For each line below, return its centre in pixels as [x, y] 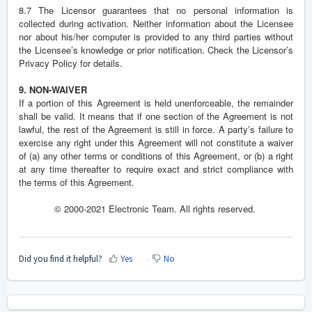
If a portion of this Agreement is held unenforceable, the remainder [156, 103]
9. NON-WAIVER [53, 90]
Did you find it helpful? [61, 258]
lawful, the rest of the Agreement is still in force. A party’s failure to [156, 130]
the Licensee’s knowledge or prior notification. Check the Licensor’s [156, 50]
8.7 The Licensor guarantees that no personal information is [156, 10]
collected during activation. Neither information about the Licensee [156, 24]
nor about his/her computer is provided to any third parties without [156, 37]
